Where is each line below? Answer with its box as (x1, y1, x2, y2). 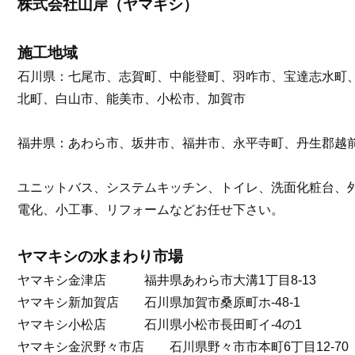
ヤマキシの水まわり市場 (17, 248, 183, 265)
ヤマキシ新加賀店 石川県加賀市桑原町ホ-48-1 (17, 296, 300, 310)
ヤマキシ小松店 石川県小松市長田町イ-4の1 (17, 318, 302, 332)
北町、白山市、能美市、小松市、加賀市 (17, 92, 246, 106)
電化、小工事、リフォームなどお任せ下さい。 (17, 203, 284, 217)
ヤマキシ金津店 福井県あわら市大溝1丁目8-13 (17, 273, 316, 288)
